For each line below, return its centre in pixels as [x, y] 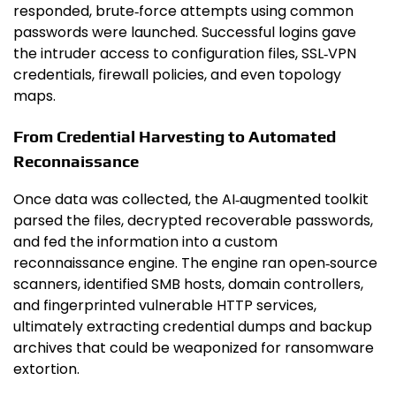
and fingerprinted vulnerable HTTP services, [165, 306]
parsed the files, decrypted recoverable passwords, [193, 221]
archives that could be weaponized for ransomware [194, 348]
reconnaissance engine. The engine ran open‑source [195, 263]
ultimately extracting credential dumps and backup [193, 327]
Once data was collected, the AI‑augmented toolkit [191, 200]
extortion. [46, 369]
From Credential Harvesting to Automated [175, 136]
